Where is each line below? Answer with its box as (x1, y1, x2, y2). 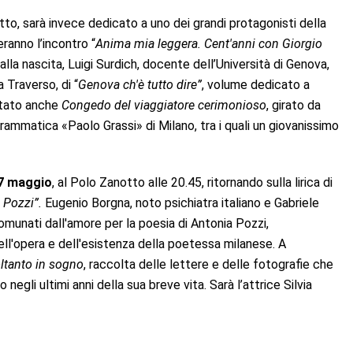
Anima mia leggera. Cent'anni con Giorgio (95, 35, 322, 51)
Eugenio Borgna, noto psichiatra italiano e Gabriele (45, 195, 319, 210)
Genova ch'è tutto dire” (78, 76, 202, 92)
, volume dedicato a (202, 76, 310, 92)
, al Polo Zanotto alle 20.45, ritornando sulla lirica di (52, 174, 333, 190)
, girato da (266, 97, 321, 113)
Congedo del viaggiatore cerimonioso (61, 97, 266, 113)
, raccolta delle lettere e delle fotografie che (84, 256, 333, 272)
